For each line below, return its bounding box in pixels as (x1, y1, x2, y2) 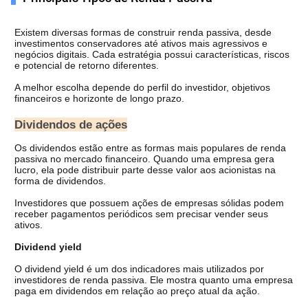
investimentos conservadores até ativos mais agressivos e (14, 37, 267, 49)
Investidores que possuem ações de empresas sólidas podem (14, 197, 284, 209)
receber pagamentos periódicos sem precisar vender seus (14, 208, 268, 220)
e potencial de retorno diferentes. (14, 59, 159, 71)
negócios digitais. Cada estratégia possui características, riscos (14, 48, 289, 60)
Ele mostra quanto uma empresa (150, 274, 293, 286)
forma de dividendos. (14, 175, 106, 187)
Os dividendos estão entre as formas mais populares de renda (14, 142, 286, 154)
